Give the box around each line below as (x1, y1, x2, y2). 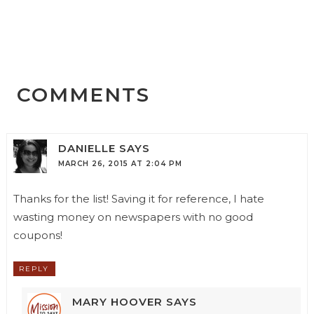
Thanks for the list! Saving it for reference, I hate (13, 192, 264, 206)
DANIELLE (57, 142, 116, 156)
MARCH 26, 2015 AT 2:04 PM (57, 159, 182, 169)
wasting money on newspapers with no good (13, 210, 253, 224)
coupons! (13, 228, 62, 243)
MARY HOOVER (71, 295, 163, 309)
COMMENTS (16, 82, 150, 107)
